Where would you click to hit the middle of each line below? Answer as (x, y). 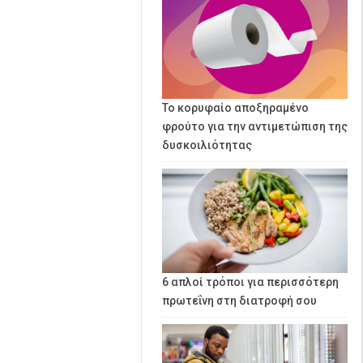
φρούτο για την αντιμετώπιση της (255, 126)
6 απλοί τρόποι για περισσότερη (250, 282)
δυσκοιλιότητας (207, 145)
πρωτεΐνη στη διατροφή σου (239, 300)
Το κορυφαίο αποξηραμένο (235, 107)
